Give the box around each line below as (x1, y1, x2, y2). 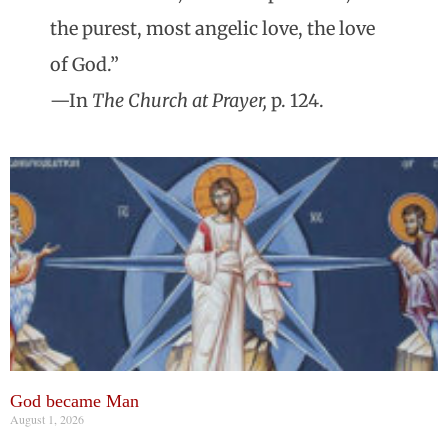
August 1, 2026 (10, 411, 84, 428)
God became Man (10, 391, 139, 412)
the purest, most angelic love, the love (50, 17, 375, 41)
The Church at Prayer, (92, 89, 267, 113)
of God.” (50, 53, 119, 77)
